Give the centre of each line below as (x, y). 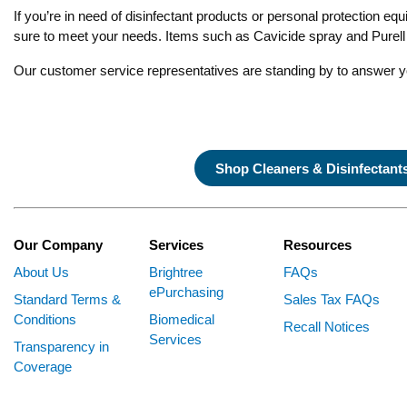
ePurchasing (186, 292)
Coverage (43, 367)
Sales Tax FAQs (332, 299)
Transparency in (61, 347)
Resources (318, 245)
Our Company (58, 245)
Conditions (45, 319)
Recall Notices (327, 327)
